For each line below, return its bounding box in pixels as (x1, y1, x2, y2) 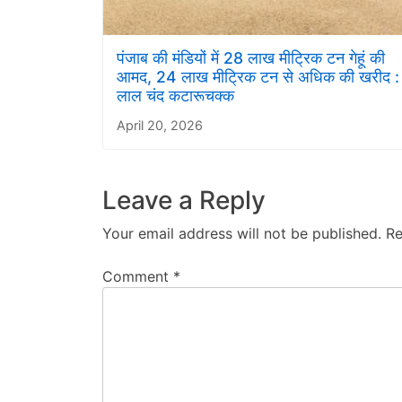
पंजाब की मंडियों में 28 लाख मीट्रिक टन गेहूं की (117, 48, 385, 67)
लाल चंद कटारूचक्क (117, 85, 234, 105)
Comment (102, 267, 173, 285)
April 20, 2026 (117, 117, 203, 133)
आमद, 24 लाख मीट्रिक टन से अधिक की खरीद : (117, 66, 399, 86)
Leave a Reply (102, 184, 266, 215)
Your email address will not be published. (102, 223, 381, 242)
